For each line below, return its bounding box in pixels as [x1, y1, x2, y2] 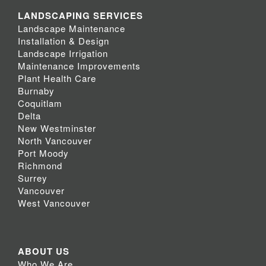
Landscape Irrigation [18, 47, 108, 60]
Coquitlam [18, 97, 62, 110]
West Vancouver [18, 197, 90, 210]
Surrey [18, 172, 47, 185]
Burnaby [18, 84, 55, 97]
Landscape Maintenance [18, 22, 125, 35]
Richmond [18, 159, 62, 172]
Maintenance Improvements [18, 59, 141, 72]
